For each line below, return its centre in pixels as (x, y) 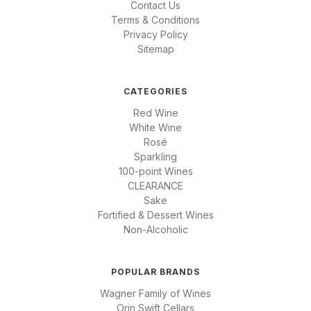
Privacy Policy (155, 34)
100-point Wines (155, 171)
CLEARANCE (155, 185)
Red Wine (155, 112)
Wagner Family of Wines (155, 293)
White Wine (155, 127)
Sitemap (155, 49)
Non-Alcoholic (155, 229)
